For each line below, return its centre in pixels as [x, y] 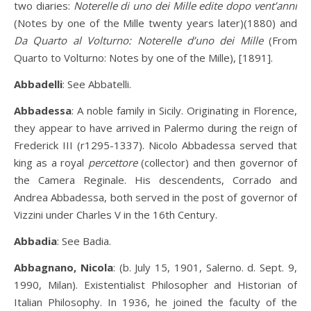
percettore [112, 162]
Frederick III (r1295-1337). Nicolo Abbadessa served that [155, 145]
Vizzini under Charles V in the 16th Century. [116, 215]
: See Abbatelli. [97, 84]
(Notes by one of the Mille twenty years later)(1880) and [155, 23]
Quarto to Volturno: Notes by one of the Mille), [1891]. [143, 58]
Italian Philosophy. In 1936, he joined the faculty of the [155, 302]
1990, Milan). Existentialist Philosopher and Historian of [155, 285]
